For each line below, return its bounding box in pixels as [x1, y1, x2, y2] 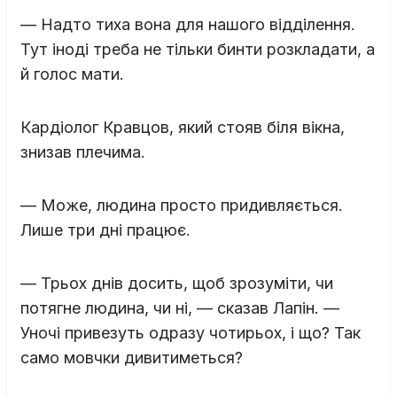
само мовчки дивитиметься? [20, 347, 243, 367]
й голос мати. [20, 64, 124, 83]
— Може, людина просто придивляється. [20, 195, 343, 214]
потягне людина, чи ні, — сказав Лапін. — [20, 298, 339, 317]
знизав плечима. [20, 142, 145, 161]
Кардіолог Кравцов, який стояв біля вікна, [20, 117, 345, 136]
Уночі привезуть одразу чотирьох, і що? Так [20, 323, 361, 342]
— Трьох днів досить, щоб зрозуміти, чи [20, 273, 333, 292]
